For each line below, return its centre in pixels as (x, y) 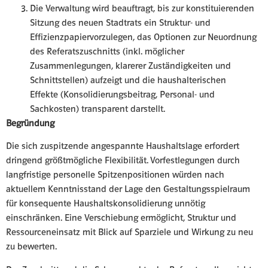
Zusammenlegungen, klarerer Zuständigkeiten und (130, 65)
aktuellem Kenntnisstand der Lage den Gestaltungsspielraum (128, 189)
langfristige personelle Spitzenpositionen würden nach (115, 175)
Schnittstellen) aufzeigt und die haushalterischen (128, 80)
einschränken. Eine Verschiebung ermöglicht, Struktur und (121, 218)
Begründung (30, 123)
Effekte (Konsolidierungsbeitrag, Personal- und (122, 94)
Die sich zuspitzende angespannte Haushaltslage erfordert (123, 146)
